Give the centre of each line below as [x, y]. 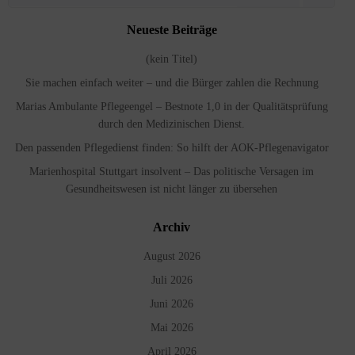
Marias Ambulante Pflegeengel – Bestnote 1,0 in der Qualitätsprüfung [172, 107]
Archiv [172, 227]
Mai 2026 [172, 328]
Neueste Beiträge [172, 30]
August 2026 [172, 256]
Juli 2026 [172, 280]
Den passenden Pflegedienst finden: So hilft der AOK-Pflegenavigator [172, 148]
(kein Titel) [172, 59]
